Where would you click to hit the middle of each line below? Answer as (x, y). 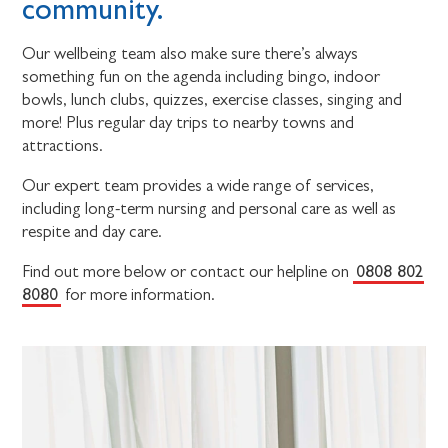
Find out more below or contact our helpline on (188, 272)
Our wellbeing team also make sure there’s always (190, 54)
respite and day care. (92, 232)
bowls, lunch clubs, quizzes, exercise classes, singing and (212, 100)
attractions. (63, 146)
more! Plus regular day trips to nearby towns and (188, 123)
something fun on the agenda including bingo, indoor (201, 77)
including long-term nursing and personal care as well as (209, 209)
